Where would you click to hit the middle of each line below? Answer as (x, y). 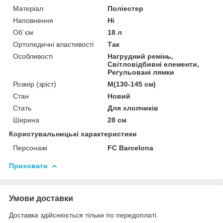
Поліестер (126, 8)
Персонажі (30, 148)
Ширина (26, 120)
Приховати (28, 166)
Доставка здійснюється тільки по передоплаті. (84, 215)
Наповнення (33, 20)
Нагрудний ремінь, (141, 56)
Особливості (33, 56)
